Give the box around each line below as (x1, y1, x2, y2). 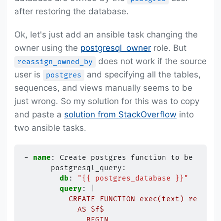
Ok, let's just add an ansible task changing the (14, 30, 198, 40)
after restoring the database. (14, 6, 129, 17)
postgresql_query (51, 164, 122, 173)
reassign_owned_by (17, 57, 93, 67)
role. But (151, 43, 186, 53)
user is (14, 70, 43, 80)
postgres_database (95, 174, 171, 183)
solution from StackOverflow (64, 110, 177, 120)
